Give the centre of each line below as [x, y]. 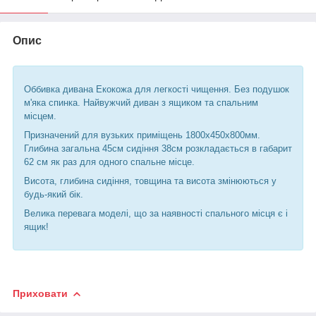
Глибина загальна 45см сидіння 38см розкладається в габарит [158, 148]
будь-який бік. [54, 194]
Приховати [40, 293]
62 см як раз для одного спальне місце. [109, 162]
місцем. [40, 116]
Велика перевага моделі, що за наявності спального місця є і [156, 213]
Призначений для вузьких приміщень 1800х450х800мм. [142, 135]
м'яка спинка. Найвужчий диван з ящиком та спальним [141, 102]
